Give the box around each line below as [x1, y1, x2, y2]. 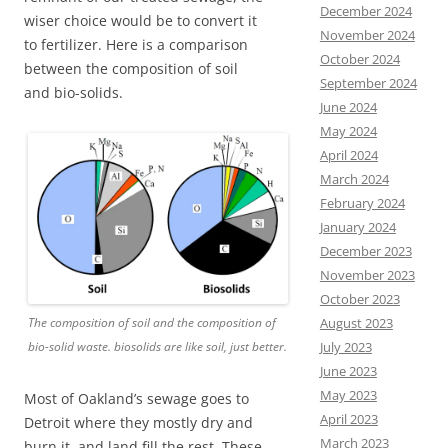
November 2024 [319, 26, 415, 44]
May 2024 [319, 122, 377, 140]
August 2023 [319, 314, 393, 332]
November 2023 [319, 266, 415, 284]
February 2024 [319, 194, 405, 212]
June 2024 [319, 98, 377, 116]
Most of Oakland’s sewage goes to [24, 389, 249, 409]
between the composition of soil [24, 59, 238, 78]
